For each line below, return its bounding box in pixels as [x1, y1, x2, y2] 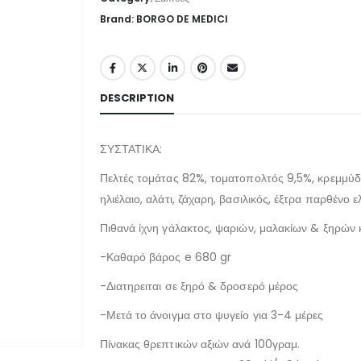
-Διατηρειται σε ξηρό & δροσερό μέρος [99, 277, 299, 294]
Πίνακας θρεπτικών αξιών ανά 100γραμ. [99, 335, 301, 352]
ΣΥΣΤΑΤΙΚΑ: [99, 140, 163, 157]
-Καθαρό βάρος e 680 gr [99, 248, 232, 265]
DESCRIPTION [99, 89, 174, 106]
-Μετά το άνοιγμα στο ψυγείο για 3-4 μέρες [99, 306, 324, 323]
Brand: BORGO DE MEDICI [99, 12, 228, 26]
